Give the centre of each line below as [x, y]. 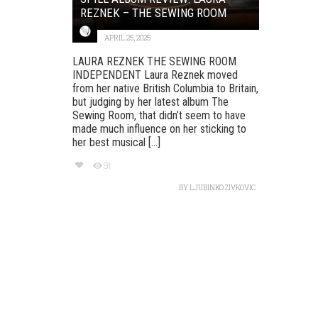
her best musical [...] [116, 142]
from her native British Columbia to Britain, [165, 88]
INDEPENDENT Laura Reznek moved [155, 75]
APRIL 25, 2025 [127, 38]
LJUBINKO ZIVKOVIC [222, 188]
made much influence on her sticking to [159, 128]
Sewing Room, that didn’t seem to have [159, 115]
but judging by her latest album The [150, 102]
